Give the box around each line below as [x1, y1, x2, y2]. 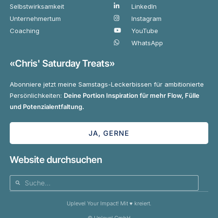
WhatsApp [131, 38, 163, 47]
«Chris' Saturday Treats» [10, 57, 115, 69]
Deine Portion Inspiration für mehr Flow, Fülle [64, 91, 200, 99]
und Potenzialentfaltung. [10, 102, 84, 110]
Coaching [10, 26, 39, 35]
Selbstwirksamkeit [10, 2, 64, 10]
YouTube [131, 26, 159, 35]
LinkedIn [131, 2, 157, 10]
